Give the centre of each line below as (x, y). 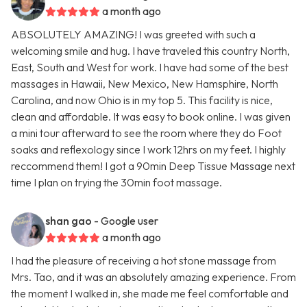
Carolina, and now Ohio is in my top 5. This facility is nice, (142, 100)
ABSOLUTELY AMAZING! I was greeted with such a (133, 35)
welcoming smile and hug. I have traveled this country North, (150, 51)
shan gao (69, 221)
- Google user (126, 221)
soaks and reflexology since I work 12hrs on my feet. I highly (148, 150)
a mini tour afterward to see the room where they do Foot (146, 133)
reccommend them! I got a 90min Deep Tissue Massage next (153, 166)
